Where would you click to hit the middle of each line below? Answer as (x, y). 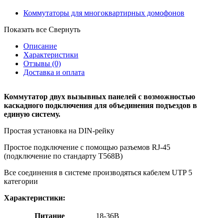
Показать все (25, 29)
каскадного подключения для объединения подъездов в (100, 105)
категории (21, 181)
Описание (40, 46)
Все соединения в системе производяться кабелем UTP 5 (98, 172)
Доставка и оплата (54, 72)
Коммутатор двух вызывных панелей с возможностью (100, 96)
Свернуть (64, 29)
